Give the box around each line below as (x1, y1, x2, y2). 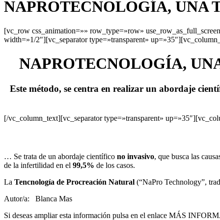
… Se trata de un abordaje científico (4, 152, 117, 161)
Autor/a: (4, 194, 35, 203)
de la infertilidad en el (4, 161, 73, 169)
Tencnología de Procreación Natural (14, 177, 137, 186)
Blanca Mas (35, 194, 72, 203)
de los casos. (94, 161, 135, 169)
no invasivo (117, 152, 154, 161)
